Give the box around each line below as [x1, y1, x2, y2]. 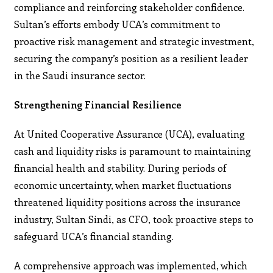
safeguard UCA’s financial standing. [14, 229, 174, 243]
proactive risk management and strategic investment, [14, 34, 255, 48]
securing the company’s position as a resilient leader [14, 51, 249, 65]
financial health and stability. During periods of [14, 161, 227, 174]
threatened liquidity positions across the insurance [14, 195, 241, 208]
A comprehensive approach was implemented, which [14, 258, 248, 272]
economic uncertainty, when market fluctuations [14, 178, 232, 191]
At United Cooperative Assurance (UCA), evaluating [14, 127, 246, 140]
